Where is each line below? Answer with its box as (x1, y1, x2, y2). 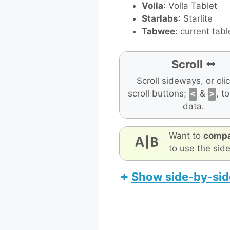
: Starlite (178, 13, 213, 24)
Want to (168, 130, 203, 141)
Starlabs (142, 13, 179, 24)
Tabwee (142, 26, 176, 36)
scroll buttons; (128, 88, 189, 99)
